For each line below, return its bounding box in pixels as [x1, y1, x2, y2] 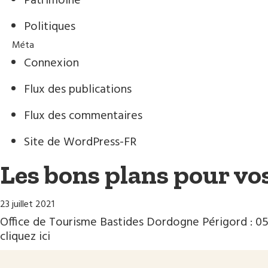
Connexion [24, 54, 79, 73]
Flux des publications [24, 80, 132, 99]
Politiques [24, 17, 75, 36]
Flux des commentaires [24, 106, 142, 126]
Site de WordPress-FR [24, 133, 136, 152]
